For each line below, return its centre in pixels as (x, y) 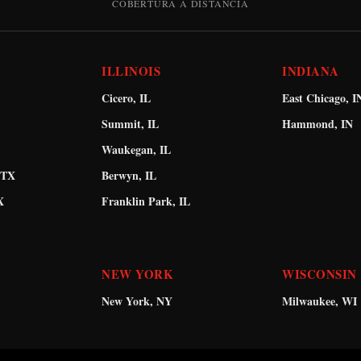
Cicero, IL (126, 98)
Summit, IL (130, 124)
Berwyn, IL (129, 176)
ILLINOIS (131, 71)
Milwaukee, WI (320, 301)
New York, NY (137, 301)
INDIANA (311, 71)
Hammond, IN (317, 124)
